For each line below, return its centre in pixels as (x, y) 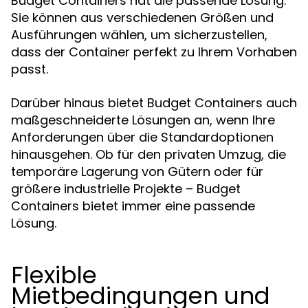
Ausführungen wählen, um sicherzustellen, (139, 35)
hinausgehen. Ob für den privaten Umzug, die (148, 154)
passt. (30, 69)
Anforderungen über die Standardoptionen (142, 137)
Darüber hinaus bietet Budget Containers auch (154, 103)
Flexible (54, 275)
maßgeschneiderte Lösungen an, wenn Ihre (143, 120)
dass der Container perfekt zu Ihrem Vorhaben (154, 52)
